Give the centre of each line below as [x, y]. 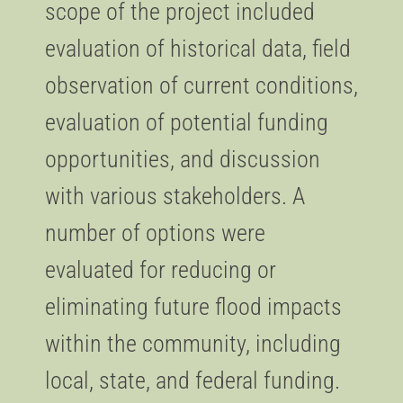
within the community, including [193, 344]
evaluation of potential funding [187, 122]
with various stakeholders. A [175, 196]
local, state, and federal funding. [193, 381]
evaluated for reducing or [161, 270]
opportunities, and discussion [183, 159]
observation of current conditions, [201, 85]
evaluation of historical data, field [198, 49]
